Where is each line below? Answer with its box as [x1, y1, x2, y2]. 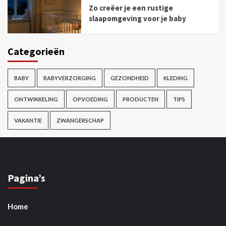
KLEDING [163, 74, 188, 81]
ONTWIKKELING [14, 95, 58, 102]
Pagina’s [8, 171, 45, 184]
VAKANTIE [14, 117, 42, 124]
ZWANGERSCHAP [56, 117, 104, 124]
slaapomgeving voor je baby [89, 14, 187, 24]
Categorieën [8, 44, 65, 58]
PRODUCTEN [123, 95, 158, 102]
